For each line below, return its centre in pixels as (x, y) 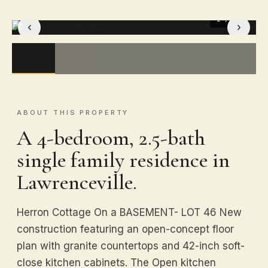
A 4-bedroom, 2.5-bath (111, 138)
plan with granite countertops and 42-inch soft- (131, 246)
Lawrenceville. (77, 182)
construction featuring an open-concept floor (125, 229)
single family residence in (123, 160)
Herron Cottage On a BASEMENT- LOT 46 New (129, 212)
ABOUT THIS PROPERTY (73, 112)
